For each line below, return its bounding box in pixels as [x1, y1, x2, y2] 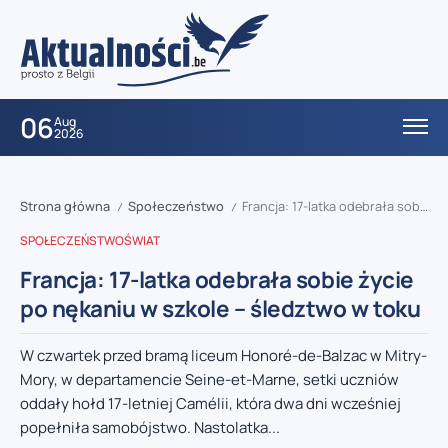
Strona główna [20, 197, 110, 216]
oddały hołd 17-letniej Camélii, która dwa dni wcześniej [20, 393, 401, 415]
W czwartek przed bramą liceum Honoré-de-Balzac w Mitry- [20, 345, 427, 367]
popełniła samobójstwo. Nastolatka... [20, 417, 280, 439]
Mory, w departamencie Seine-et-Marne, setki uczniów [20, 369, 399, 391]
